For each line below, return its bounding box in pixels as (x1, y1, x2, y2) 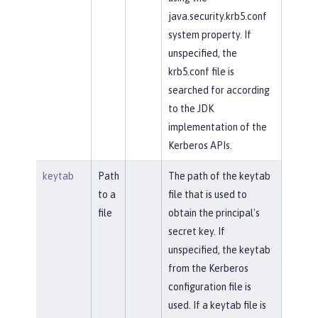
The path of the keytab (168, 170, 270, 182)
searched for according (168, 84, 270, 96)
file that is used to (168, 188, 247, 200)
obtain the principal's (168, 207, 260, 219)
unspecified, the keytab (168, 243, 270, 256)
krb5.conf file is (168, 65, 234, 77)
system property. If (168, 28, 251, 40)
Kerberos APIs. (168, 139, 232, 151)
